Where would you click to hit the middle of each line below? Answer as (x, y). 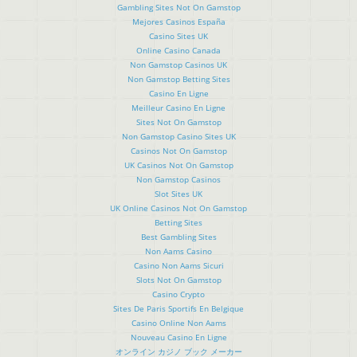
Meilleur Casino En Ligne (178, 107)
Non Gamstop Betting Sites (178, 78)
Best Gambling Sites (178, 236)
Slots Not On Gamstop (178, 279)
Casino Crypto (178, 294)
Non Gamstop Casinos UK (178, 64)
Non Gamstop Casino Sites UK (178, 136)
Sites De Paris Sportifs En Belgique (178, 308)
